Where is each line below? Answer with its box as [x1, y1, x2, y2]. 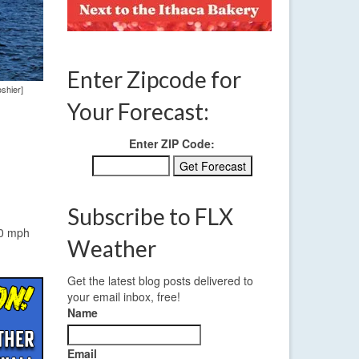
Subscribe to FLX [67, 203, 233, 231]
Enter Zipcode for [67, 66, 241, 94]
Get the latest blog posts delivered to [67, 272, 253, 289]
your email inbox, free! [67, 288, 180, 305]
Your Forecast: [67, 98, 209, 126]
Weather [67, 235, 156, 263]
